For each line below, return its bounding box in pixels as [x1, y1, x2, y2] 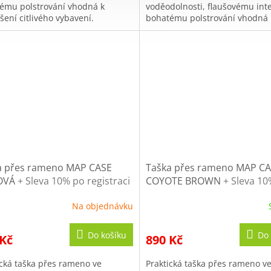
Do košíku [87, 229, 126, 241]
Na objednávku [71, 200, 133, 212]
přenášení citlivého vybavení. [145, 23, 264, 35]
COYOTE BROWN [145, 174, 223, 188]
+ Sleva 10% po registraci [18, 174, 130, 188]
